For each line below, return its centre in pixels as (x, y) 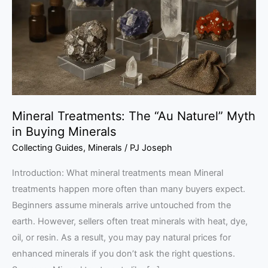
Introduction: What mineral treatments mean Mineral (118, 173)
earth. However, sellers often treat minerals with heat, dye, (130, 221)
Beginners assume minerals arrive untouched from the (121, 205)
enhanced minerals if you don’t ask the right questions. (124, 253)
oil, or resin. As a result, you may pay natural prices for (121, 237)
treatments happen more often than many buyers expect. (129, 189)
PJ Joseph (151, 148)
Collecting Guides (48, 148)
